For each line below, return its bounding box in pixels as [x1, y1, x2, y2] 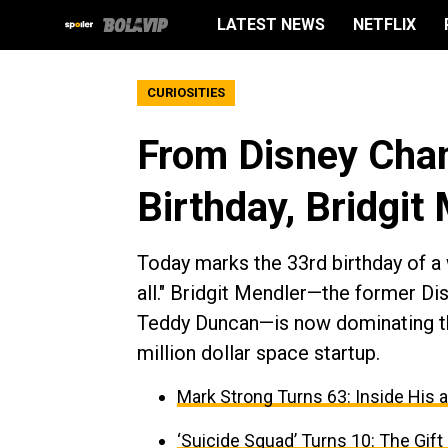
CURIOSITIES [147, 85, 225, 100]
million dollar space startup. [137, 341, 380, 365]
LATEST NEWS [217, 15, 325, 34]
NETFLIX [353, 15, 416, 34]
